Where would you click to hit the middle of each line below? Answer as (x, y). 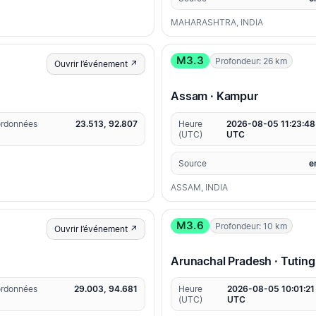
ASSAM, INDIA (199, 188)
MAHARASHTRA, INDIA (217, 23)
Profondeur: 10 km (251, 226)
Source (193, 164)
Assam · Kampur (214, 96)
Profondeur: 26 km (251, 61)
